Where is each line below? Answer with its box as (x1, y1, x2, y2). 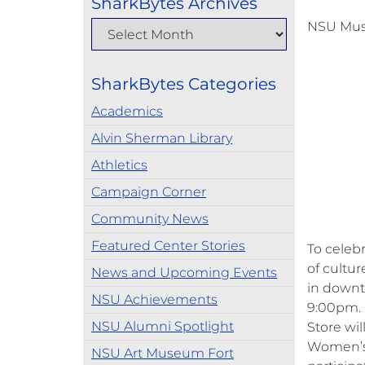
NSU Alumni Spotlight (91, 319, 234, 334)
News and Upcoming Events (91, 265, 277, 280)
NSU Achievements (91, 292, 218, 307)
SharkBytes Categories (91, 74, 276, 94)
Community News (91, 211, 209, 226)
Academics (91, 103, 163, 119)
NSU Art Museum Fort (91, 345, 234, 361)
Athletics (91, 157, 147, 173)
